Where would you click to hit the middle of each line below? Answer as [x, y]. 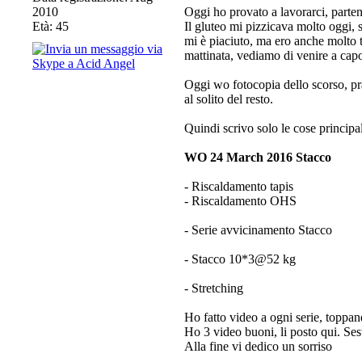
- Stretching [214, 288]
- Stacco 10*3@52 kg [240, 259]
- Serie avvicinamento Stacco [258, 230]
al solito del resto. [229, 99]
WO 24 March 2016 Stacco [258, 157]
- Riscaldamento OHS [240, 201]
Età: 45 [51, 26]
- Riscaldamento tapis [239, 186]
